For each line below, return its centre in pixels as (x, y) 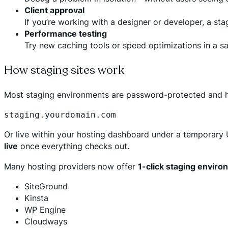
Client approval (54, 10)
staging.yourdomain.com (60, 115)
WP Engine (45, 209)
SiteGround (46, 186)
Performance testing (66, 33)
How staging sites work (64, 70)
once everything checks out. (74, 146)
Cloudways (46, 221)
